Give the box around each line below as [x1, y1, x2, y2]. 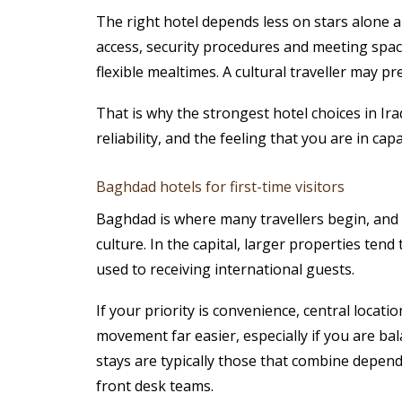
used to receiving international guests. [95, 259, 354, 280]
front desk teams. [95, 376, 214, 397]
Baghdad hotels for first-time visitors [95, 177, 345, 197]
